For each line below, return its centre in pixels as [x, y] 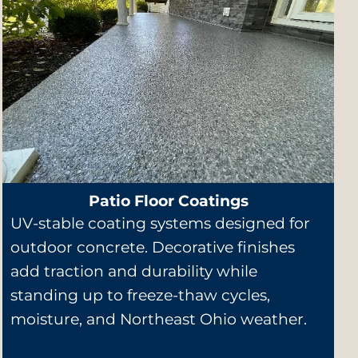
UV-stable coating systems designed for [161, 223]
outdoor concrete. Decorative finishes [153, 247]
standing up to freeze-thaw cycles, [141, 295]
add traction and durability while [134, 271]
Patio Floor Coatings [168, 201]
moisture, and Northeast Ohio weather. [159, 319]
